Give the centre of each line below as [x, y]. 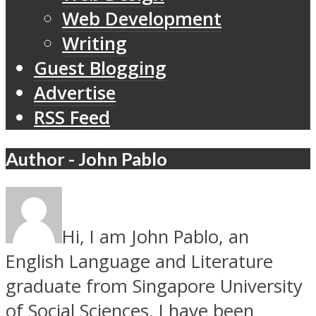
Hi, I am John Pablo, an [156, 237]
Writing [95, 44]
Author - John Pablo [86, 158]
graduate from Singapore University [154, 286]
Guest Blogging [100, 68]
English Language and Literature [139, 262]
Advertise [75, 93]
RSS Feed [72, 118]
